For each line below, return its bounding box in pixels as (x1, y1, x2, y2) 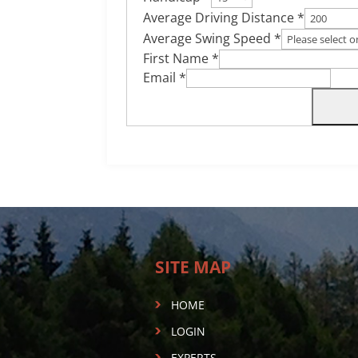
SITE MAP (154, 255, 231, 278)
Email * (143, 69, 187, 86)
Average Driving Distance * (143, 9, 305, 26)
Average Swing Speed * (143, 30, 282, 47)
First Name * (143, 50, 220, 67)
